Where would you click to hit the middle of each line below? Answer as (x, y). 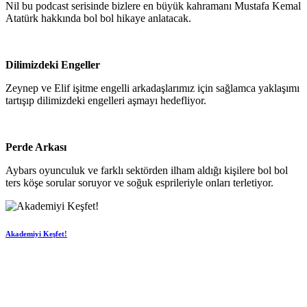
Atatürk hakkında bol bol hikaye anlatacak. (98, 18)
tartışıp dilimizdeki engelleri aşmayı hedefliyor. (106, 100)
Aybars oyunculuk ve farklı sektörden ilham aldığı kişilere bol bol (147, 170)
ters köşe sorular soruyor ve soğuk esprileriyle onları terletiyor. (139, 182)
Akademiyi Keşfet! (36, 233)
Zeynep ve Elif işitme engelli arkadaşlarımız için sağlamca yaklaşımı (152, 88)
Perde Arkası (36, 147)
